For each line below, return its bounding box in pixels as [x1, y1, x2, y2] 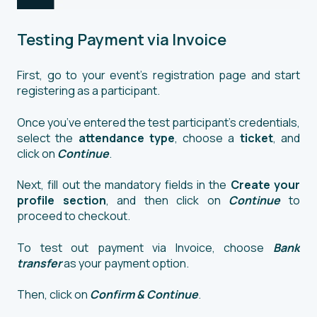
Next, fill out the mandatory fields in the [17, 177, 231, 193]
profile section [17, 192, 106, 209]
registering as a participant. [17, 83, 160, 99]
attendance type [78, 129, 175, 146]
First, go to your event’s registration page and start [17, 67, 300, 83]
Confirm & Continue [90, 286, 198, 302]
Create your [230, 177, 301, 193]
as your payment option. [62, 255, 191, 271]
